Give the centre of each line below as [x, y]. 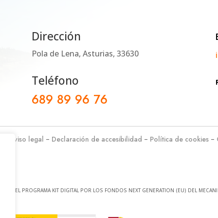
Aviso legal [27, 139]
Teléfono [55, 80]
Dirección [56, 36]
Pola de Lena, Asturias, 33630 [85, 53]
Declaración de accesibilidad [97, 139]
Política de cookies [179, 139]
